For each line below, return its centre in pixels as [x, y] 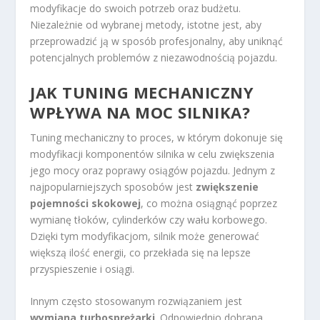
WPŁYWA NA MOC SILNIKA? [140, 112]
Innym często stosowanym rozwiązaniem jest [136, 301]
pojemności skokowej [86, 203]
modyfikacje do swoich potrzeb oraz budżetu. [136, 9]
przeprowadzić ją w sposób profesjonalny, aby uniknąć [157, 41]
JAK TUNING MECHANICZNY [142, 92]
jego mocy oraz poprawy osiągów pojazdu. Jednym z [153, 170]
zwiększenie [227, 186]
